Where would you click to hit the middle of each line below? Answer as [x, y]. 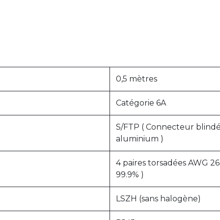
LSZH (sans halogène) [158, 199]
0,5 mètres [137, 79]
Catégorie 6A [141, 103]
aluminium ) [140, 139]
